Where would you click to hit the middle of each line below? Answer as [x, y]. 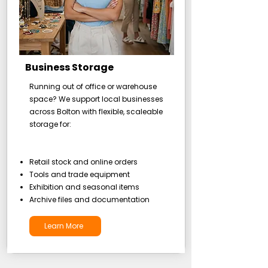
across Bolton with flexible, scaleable [96, 112]
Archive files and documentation [89, 200]
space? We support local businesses [96, 99]
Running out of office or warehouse [93, 86]
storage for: [50, 124]
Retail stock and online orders [83, 162]
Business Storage [69, 67]
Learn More [64, 226]
